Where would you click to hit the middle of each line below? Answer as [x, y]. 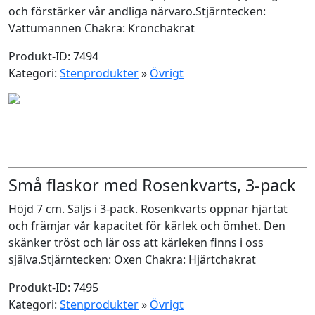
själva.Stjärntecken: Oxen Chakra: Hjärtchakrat [132, 259]
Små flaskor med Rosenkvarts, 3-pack [152, 185]
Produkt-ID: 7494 [53, 56]
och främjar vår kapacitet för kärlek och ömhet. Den [147, 226]
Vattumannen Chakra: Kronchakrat [102, 28]
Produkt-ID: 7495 [53, 288]
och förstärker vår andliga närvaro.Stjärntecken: [137, 11]
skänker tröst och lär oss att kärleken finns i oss [136, 243]
